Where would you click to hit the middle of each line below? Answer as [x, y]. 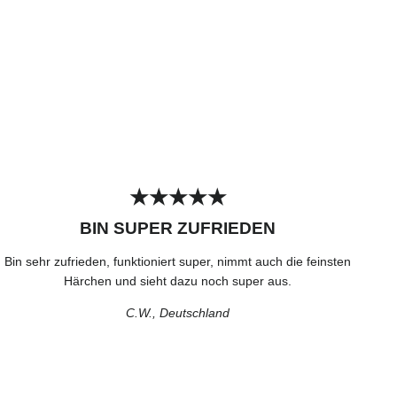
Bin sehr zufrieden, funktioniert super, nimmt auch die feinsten [178, 261]
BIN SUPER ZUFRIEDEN [178, 228]
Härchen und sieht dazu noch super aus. [178, 280]
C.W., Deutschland [178, 312]
